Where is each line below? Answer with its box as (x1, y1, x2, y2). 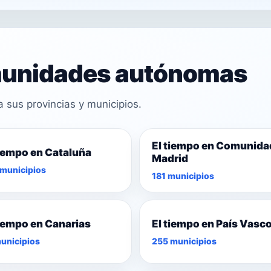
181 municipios (152, 171, 214, 181)
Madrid (152, 152, 188, 165)
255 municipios (152, 235, 217, 246)
